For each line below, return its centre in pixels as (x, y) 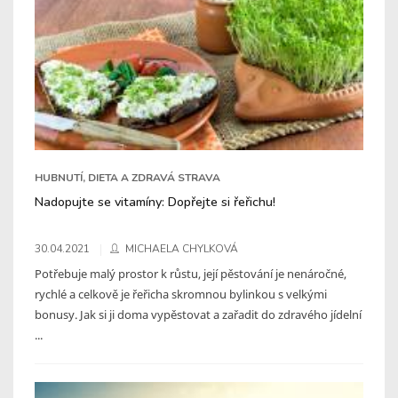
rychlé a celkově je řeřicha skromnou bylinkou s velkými (181, 294)
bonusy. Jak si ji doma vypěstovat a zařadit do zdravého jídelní (198, 314)
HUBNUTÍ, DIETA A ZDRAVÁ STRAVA (127, 177)
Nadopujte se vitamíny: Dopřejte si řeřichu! (155, 201)
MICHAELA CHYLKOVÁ (182, 248)
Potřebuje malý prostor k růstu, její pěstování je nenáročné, (191, 273)
